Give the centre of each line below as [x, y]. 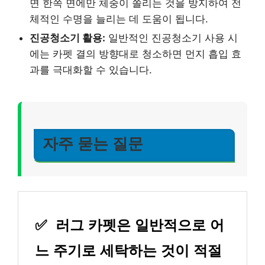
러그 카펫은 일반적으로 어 [138, 225]
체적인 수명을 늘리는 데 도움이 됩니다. [119, 19]
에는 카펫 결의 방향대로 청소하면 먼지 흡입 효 [135, 54]
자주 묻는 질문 [93, 143]
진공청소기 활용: [67, 38]
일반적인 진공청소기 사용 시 [172, 38]
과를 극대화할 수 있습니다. [91, 70]
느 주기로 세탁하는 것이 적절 [128, 251]
